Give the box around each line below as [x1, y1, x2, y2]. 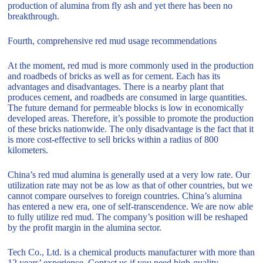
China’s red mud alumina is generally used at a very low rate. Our [8, 169, 251, 180]
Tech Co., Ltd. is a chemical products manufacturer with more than [8, 247, 255, 257]
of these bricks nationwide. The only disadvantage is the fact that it [8, 123, 254, 134]
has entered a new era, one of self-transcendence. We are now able [8, 201, 254, 211]
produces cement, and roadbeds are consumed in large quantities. [8, 92, 248, 102]
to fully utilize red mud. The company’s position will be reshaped [8, 211, 248, 222]
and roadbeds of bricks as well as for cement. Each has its [8, 70, 221, 81]
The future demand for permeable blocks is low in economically [8, 102, 244, 113]
